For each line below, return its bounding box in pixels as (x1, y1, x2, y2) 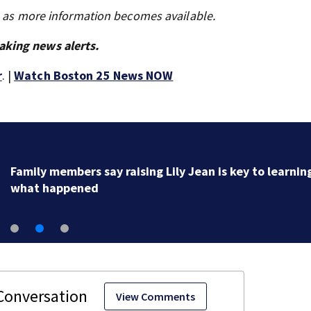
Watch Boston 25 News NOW (14, 67, 174, 83)
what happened (10, 179, 99, 196)
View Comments (116, 289, 195, 303)
